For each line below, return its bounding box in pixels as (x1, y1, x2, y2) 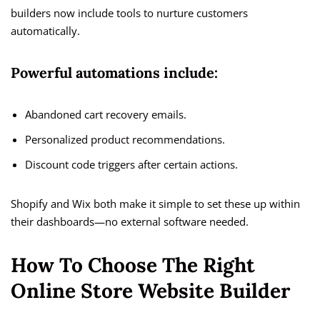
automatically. (11, 24, 80, 39)
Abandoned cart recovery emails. (25, 107, 186, 122)
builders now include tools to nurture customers (11, 6, 248, 21)
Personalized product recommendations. (25, 132, 225, 147)
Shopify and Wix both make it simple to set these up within (11, 196, 300, 211)
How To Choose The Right (11, 252, 255, 279)
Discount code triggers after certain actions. (25, 157, 238, 172)
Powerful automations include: (11, 64, 218, 82)
